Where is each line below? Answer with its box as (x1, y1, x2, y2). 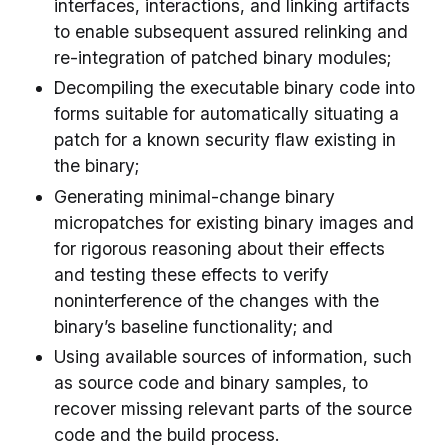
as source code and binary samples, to (54, 372, 368, 394)
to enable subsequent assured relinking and (54, 20, 408, 42)
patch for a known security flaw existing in (54, 129, 396, 151)
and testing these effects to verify (54, 263, 329, 285)
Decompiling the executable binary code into (54, 77, 415, 99)
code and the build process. (54, 424, 279, 446)
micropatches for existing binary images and (54, 211, 414, 233)
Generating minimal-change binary (54, 185, 335, 207)
